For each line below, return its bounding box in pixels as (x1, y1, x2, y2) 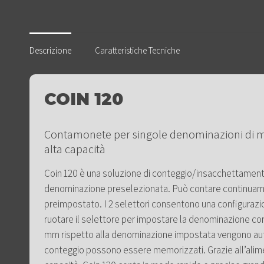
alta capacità (44, 141, 105, 157)
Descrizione (29, 44, 71, 56)
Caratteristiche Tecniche (95, 44, 180, 56)
